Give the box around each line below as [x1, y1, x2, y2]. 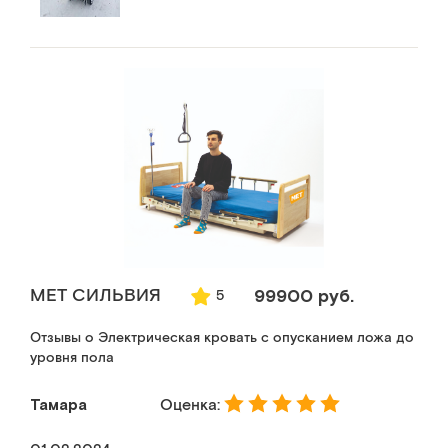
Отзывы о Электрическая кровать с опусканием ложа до [30, 328, 414, 347]
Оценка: [160, 395, 224, 417]
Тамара [30, 394, 87, 413]
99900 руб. [254, 284, 354, 306]
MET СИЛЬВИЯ [30, 283, 161, 307]
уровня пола [30, 348, 114, 367]
